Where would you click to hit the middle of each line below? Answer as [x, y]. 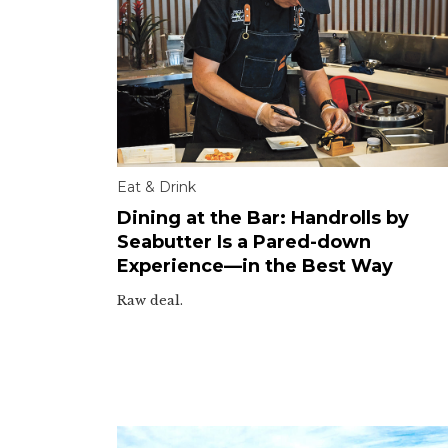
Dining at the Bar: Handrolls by [263, 217]
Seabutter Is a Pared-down [244, 241]
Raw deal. [150, 300]
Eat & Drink [156, 186]
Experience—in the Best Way [255, 265]
